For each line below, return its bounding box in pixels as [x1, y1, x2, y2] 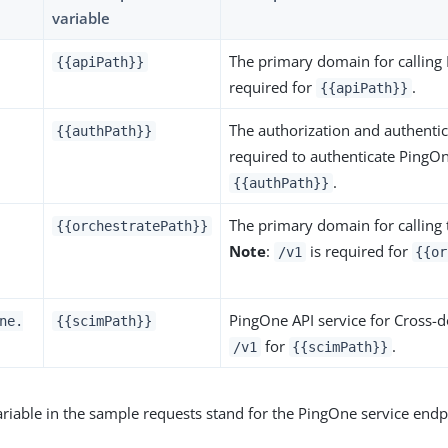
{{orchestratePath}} [56, 217, 208, 234]
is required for [305, 240, 412, 261]
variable [52, 7, 111, 28]
